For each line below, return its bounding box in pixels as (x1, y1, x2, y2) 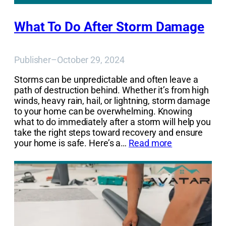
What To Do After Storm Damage (14, 19, 205, 35)
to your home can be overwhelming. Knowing (14, 106, 192, 117)
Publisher (14, 54, 51, 66)
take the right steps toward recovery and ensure (14, 127, 203, 138)
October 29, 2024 (57, 54, 125, 66)
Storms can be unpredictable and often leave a (14, 74, 198, 85)
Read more (129, 138, 173, 149)
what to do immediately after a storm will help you (14, 117, 211, 128)
